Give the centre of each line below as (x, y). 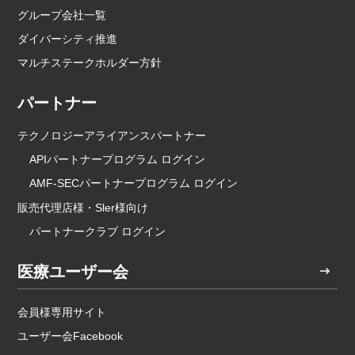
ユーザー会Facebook (71, 336)
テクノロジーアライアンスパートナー (112, 136)
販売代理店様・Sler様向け (83, 207)
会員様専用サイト (62, 312)
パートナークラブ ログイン (98, 231)
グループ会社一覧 (62, 15)
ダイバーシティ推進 (68, 38)
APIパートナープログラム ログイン (118, 160)
